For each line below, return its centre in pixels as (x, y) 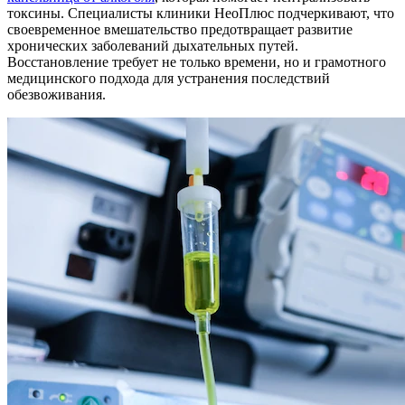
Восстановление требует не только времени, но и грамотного (197, 61)
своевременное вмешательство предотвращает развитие (180, 29)
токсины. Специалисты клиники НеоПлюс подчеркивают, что (201, 13)
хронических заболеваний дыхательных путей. (153, 45)
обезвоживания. (57, 94)
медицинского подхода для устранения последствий (169, 78)
